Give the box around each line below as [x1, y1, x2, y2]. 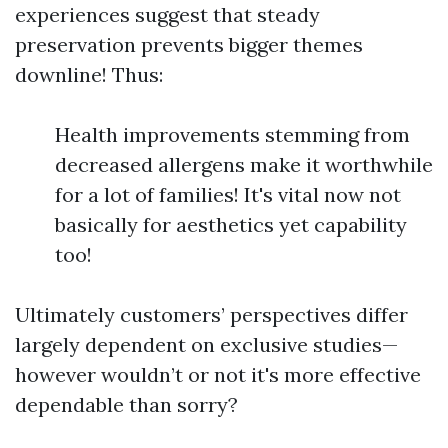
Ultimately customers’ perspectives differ [15, 302, 408, 327]
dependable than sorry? [15, 392, 238, 417]
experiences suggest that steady [15, 2, 320, 27]
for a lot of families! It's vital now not [55, 182, 401, 207]
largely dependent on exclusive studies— [15, 332, 398, 357]
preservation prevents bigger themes [15, 32, 363, 57]
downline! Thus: [15, 62, 163, 87]
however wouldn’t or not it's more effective [15, 362, 421, 387]
